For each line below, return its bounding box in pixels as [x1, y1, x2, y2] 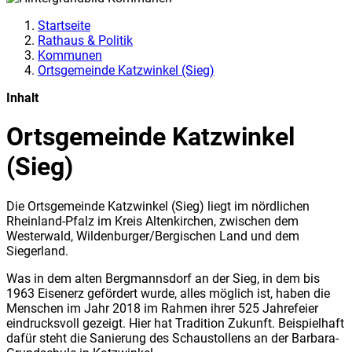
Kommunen [38, 47, 102, 63]
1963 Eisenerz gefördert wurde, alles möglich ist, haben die [6, 285, 330, 301]
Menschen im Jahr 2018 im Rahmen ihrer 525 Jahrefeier [6, 300, 318, 316]
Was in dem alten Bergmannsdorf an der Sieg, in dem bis [6, 270, 320, 286]
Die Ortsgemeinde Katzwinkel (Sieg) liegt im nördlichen [6, 198, 310, 214]
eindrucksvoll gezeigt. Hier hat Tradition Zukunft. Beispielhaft [6, 315, 344, 331]
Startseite [38, 17, 90, 33]
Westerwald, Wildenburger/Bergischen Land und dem [6, 228, 299, 244]
